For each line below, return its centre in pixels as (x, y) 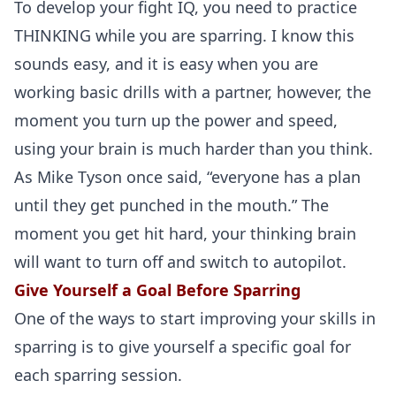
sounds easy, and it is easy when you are (166, 64)
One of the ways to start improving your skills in (195, 318)
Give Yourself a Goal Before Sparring (157, 290)
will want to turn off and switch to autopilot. (180, 262)
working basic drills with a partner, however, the (193, 92)
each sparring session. (98, 375)
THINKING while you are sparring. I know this (184, 35)
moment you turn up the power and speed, (176, 120)
